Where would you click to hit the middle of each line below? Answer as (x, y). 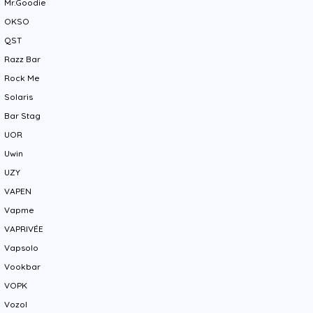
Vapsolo (22, 247)
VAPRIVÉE (24, 228)
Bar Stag (23, 115)
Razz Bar (23, 59)
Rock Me (22, 78)
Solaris (19, 96)
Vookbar (23, 266)
